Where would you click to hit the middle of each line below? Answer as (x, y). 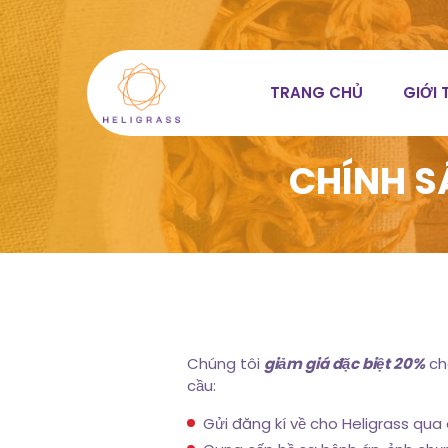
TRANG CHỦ (316, 92)
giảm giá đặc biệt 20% (344, 363)
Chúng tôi (225, 363)
